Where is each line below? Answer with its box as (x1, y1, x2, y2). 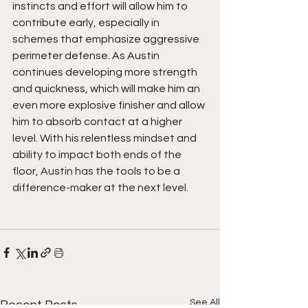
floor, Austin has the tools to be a (12, 166, 182, 177)
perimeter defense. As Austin (12, 50, 162, 62)
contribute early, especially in (12, 17, 162, 29)
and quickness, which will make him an (12, 83, 202, 95)
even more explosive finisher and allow (12, 100, 207, 111)
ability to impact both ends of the (12, 149, 184, 161)
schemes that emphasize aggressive (12, 34, 201, 45)
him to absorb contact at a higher (12, 116, 184, 128)
